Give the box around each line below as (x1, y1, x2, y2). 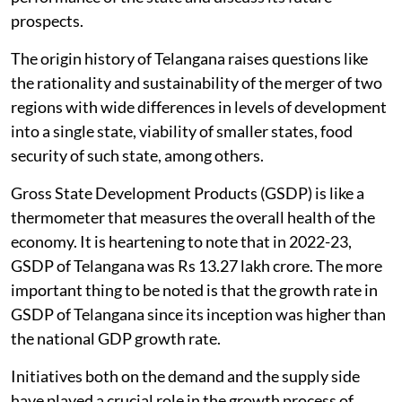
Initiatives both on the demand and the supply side (11, 365, 360, 386)
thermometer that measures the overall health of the (11, 206, 375, 227)
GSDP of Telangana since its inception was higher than (11, 303, 386, 324)
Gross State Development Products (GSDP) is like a (11, 182, 364, 203)
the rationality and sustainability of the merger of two (11, 72, 382, 92)
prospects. (11, 10, 83, 31)
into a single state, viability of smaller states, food (11, 120, 353, 141)
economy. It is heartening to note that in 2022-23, (11, 231, 352, 251)
